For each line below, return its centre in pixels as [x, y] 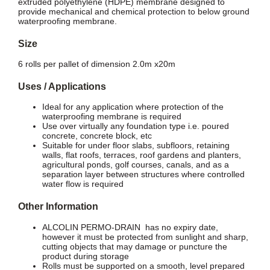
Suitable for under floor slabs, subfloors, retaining [136, 146]
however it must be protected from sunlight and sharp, [145, 237]
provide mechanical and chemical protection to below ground [133, 11]
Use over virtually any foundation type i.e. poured [135, 126]
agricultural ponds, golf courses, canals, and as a [135, 165]
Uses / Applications [62, 86]
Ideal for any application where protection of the [133, 107]
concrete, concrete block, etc [97, 136]
